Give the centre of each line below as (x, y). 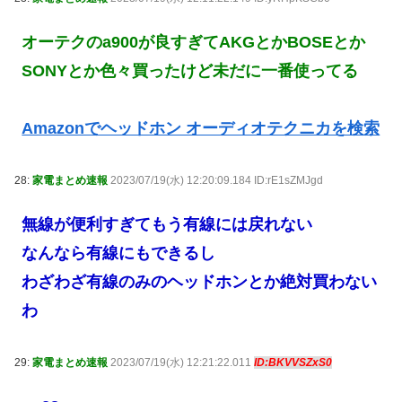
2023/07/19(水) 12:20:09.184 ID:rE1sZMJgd (217, 181)
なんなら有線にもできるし (119, 253)
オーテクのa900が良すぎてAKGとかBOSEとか (194, 42)
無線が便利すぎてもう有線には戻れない (167, 224)
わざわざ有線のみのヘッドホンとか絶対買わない (200, 281)
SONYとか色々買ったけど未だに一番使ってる (190, 70)
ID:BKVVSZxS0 (293, 363)
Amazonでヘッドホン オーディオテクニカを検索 (201, 128)
